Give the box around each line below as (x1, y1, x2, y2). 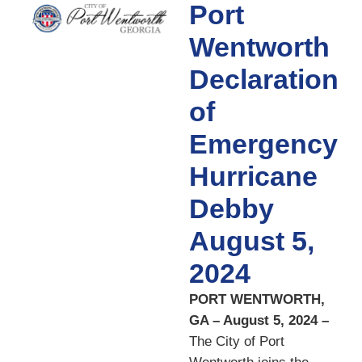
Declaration (189, 64, 339, 95)
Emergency (189, 128, 338, 160)
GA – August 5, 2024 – (189, 313, 329, 329)
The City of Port (189, 334, 284, 350)
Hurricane (189, 161, 318, 192)
